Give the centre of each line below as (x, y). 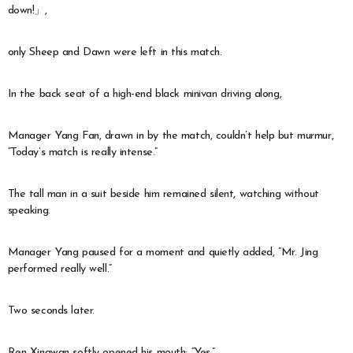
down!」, (27, 10)
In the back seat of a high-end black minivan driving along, (145, 94)
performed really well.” (59, 269)
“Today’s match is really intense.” (82, 152)
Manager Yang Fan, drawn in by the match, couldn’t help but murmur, (171, 136)
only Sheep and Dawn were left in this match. (115, 52)
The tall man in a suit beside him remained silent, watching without (163, 194)
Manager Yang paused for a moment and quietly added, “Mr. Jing (163, 252)
